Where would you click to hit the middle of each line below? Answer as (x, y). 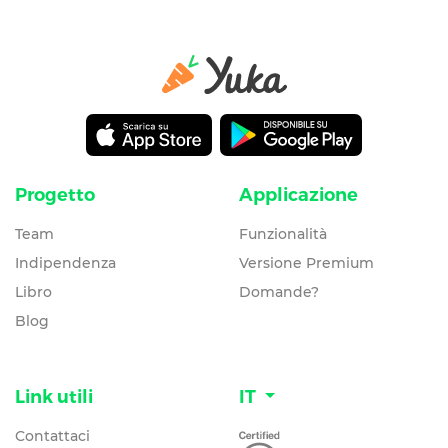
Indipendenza (65, 262)
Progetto (55, 194)
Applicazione (298, 194)
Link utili (54, 396)
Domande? (279, 291)
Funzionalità (283, 233)
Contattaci (52, 435)
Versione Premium (306, 262)
